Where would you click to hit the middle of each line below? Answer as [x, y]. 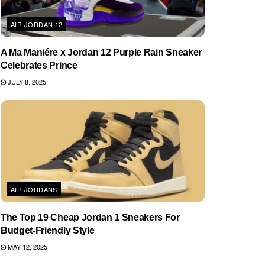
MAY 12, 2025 [27, 246]
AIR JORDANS [34, 189]
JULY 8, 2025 [26, 82]
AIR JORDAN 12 [37, 24]
